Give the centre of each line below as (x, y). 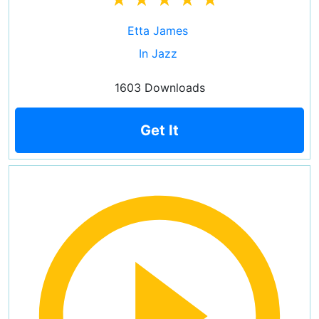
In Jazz (158, 53)
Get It (159, 130)
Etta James (158, 31)
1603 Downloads (159, 88)
